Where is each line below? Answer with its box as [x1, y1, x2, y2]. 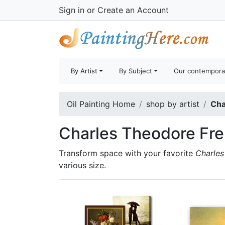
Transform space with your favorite [59, 148, 195, 158]
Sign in [59, 5, 84, 15]
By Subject [119, 67, 153, 75]
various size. [59, 160, 106, 170]
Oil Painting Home [67, 99, 135, 109]
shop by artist [146, 99, 199, 109]
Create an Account [97, 5, 169, 15]
